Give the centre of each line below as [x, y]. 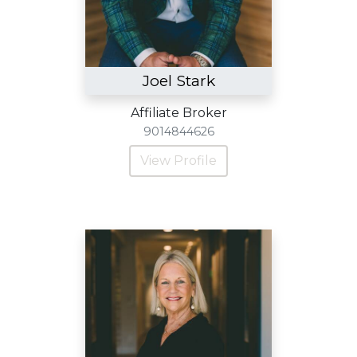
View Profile [178, 161]
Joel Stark [178, 80]
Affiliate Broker [178, 113]
